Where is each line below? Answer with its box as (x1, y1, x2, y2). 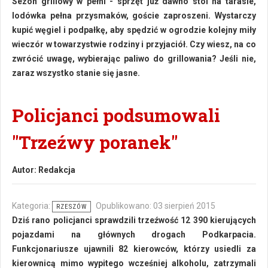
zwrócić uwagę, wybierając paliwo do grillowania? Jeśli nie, (12, 54, 256, 63)
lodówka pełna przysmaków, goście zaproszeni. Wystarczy (12, 11, 256, 20)
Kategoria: (12, 201, 52, 211)
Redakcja (38, 165, 75, 175)
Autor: (12, 165, 38, 175)
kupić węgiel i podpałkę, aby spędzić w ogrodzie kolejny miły (12, 25, 256, 35)
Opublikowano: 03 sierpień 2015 (96, 201, 215, 211)
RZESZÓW (56, 203, 87, 211)
